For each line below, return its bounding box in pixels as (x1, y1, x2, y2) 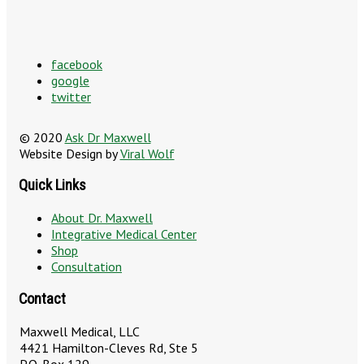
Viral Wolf (119, 145, 175, 162)
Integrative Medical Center (51, 226, 197, 243)
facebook (51, 55, 102, 72)
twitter (51, 88, 91, 105)
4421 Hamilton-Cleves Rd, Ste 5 (19, 339, 198, 356)
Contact (19, 289, 66, 308)
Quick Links (19, 176, 86, 195)
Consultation (51, 258, 122, 275)
